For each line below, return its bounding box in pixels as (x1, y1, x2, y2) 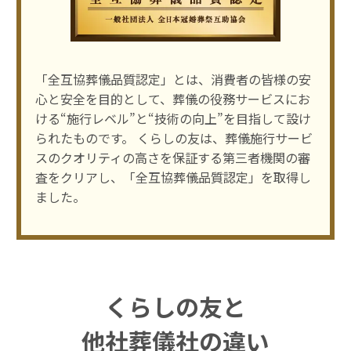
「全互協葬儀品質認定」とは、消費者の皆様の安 (34, 70, 311, 89)
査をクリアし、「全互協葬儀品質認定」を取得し (34, 168, 311, 187)
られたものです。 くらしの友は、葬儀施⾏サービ (34, 128, 313, 148)
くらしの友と (104, 288, 246, 324)
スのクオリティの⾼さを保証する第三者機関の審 (34, 148, 310, 168)
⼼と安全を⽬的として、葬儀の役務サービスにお (34, 89, 310, 109)
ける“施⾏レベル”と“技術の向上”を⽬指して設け (34, 109, 311, 128)
